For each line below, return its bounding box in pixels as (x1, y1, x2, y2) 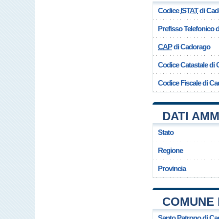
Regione (158, 146, 183, 154)
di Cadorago (172, 43, 210, 51)
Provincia (158, 164, 186, 173)
